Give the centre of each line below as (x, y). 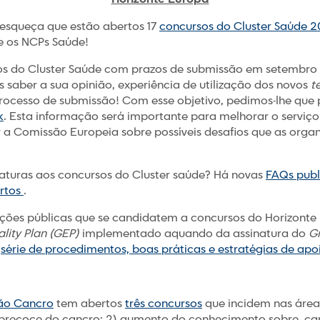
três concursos (164, 304)
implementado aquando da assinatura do (194, 234)
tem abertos (89, 304)
